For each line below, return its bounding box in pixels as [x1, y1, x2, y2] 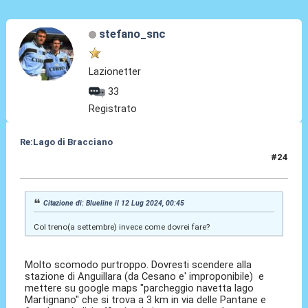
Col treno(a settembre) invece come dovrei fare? [33, 221, 210, 232]
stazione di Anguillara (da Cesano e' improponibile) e [25, 270, 265, 283]
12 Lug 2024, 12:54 [19, 157, 103, 168]
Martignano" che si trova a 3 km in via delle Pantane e [25, 294, 267, 307]
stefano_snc [98, 26, 166, 41]
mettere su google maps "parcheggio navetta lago [25, 282, 254, 295]
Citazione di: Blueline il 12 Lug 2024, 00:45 [43, 198, 185, 208]
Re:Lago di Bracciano [19, 136, 113, 147]
